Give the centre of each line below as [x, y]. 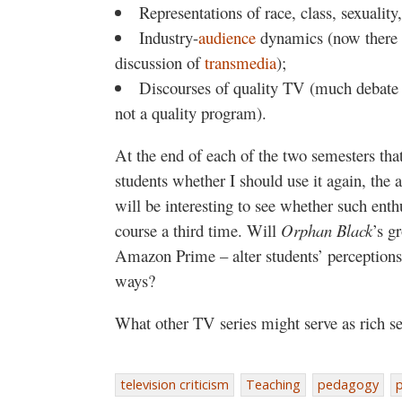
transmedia [240, 63]
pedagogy [348, 384]
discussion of [160, 63]
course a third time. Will [198, 231]
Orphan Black [327, 231]
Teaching [273, 384]
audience [227, 38]
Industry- [168, 38]
